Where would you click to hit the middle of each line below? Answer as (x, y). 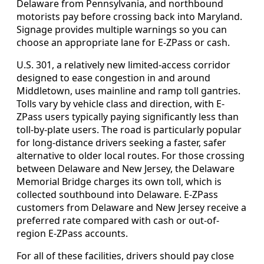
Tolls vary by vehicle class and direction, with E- (121, 104)
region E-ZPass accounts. (72, 234)
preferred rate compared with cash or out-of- (118, 221)
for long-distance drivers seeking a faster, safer (121, 143)
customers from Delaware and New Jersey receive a (131, 208)
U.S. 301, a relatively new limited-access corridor (123, 65)
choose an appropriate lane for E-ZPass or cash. (123, 43)
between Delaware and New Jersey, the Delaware (126, 169)
